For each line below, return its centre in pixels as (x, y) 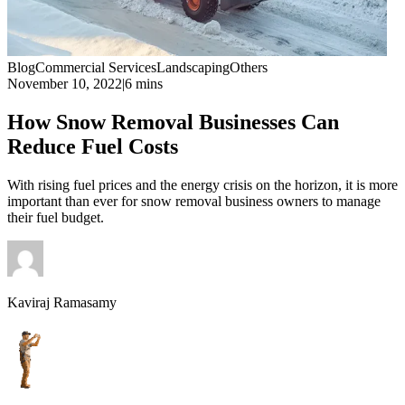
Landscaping (193, 67)
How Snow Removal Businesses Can (173, 122)
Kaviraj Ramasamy (62, 302)
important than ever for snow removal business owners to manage (194, 201)
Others (249, 67)
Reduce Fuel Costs (93, 146)
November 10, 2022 (65, 84)
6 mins (144, 84)
